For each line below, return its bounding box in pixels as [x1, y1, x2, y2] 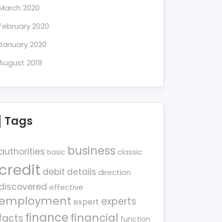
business [67, 143, 115, 159]
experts [101, 195, 136, 208]
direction [98, 167, 131, 177]
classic [117, 147, 142, 157]
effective [49, 182, 83, 192]
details [67, 166, 96, 178]
